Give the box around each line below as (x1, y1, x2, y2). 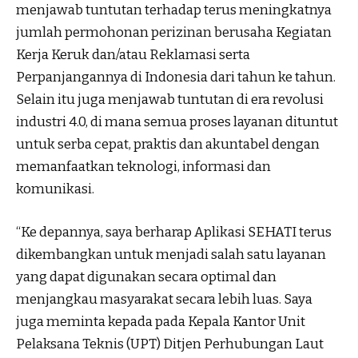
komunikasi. (16, 181, 94, 198)
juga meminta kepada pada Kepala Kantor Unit (16, 312, 305, 330)
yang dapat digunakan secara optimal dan (16, 268, 276, 285)
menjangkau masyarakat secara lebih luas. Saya (16, 290, 312, 308)
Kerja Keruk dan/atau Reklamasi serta (16, 46, 250, 64)
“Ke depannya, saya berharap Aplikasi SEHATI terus (16, 223, 332, 241)
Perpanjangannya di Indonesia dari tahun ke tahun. (16, 69, 336, 86)
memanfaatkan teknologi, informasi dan (16, 158, 271, 176)
